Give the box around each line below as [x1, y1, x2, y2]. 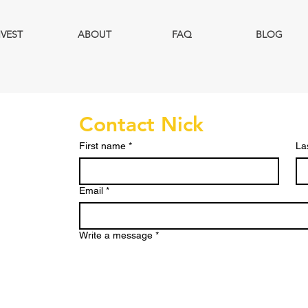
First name [78, 140, 126, 151]
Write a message [78, 230, 153, 241]
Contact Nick [78, 112, 203, 137]
